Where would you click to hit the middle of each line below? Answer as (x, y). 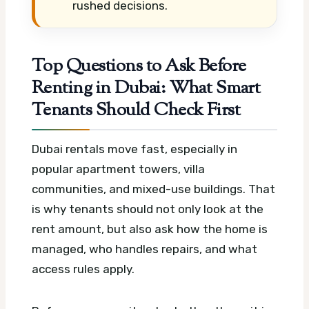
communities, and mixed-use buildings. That (153, 189)
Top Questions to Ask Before (139, 67)
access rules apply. (83, 269)
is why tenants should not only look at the (148, 209)
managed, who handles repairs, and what (144, 249)
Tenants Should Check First (136, 111)
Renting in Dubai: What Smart (146, 89)
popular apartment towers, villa (118, 169)
